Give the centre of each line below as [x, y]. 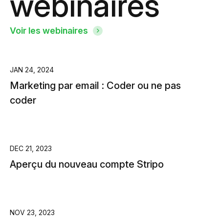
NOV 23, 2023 [32, 212]
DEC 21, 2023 [31, 148]
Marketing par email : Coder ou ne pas [95, 86]
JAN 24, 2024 [32, 70]
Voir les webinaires [49, 31]
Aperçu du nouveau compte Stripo [87, 164]
